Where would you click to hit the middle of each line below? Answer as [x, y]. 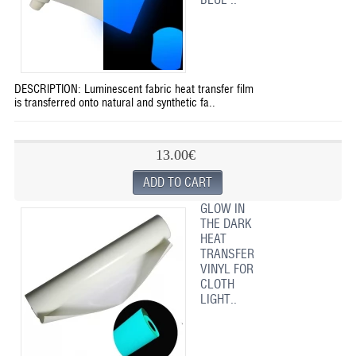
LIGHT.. [218, 299]
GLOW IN [222, 209]
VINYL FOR [226, 269]
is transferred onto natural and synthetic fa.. [114, 102]
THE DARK [226, 224]
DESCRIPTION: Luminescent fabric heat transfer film [133, 89]
